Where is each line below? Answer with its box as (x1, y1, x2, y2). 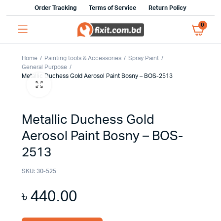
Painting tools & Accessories (44, 55, 122, 61)
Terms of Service (88, 5, 137, 11)
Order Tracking (35, 5, 76, 11)
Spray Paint (128, 55, 159, 61)
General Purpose (22, 64, 67, 70)
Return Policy (148, 5, 186, 11)
